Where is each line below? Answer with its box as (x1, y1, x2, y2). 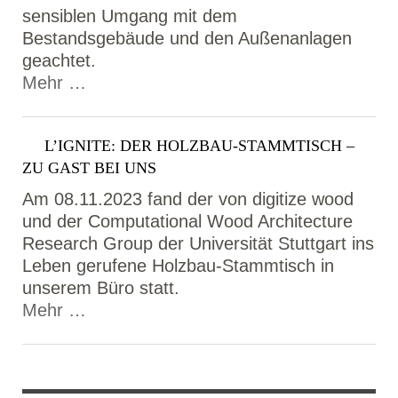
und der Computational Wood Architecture (22, 211, 353, 231)
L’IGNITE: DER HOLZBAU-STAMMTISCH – (44, 137, 354, 155)
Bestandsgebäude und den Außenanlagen (22, 28, 352, 48)
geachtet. (22, 51, 96, 70)
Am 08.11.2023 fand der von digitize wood (22, 189, 354, 209)
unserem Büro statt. (22, 278, 179, 298)
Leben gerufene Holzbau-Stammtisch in (22, 256, 334, 275)
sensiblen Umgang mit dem (22, 6, 237, 26)
